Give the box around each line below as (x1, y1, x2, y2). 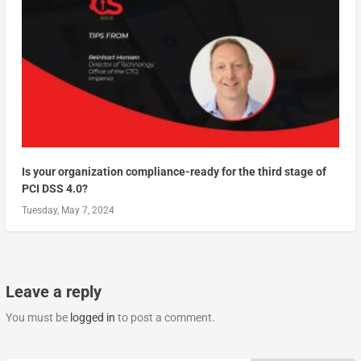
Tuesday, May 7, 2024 (21, 205, 114, 217)
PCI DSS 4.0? (21, 182, 88, 196)
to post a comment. (114, 311, 215, 325)
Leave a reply (5, 282, 102, 302)
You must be (5, 311, 70, 325)
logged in (69, 311, 115, 325)
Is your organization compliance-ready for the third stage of (21, 165, 326, 179)
